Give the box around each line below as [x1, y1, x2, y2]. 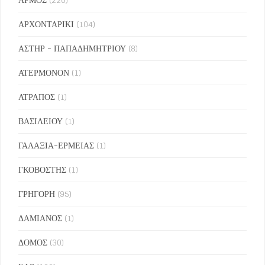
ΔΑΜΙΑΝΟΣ [18, 211, 62, 226]
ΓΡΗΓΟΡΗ [18, 186, 55, 202]
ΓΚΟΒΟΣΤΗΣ [18, 162, 66, 177]
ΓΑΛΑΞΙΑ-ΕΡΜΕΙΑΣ [18, 138, 94, 153]
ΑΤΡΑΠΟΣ [18, 89, 55, 105]
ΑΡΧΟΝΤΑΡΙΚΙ [18, 17, 74, 32]
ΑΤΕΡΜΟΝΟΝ [18, 65, 69, 80]
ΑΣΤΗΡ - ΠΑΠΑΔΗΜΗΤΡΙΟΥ [18, 41, 126, 56]
